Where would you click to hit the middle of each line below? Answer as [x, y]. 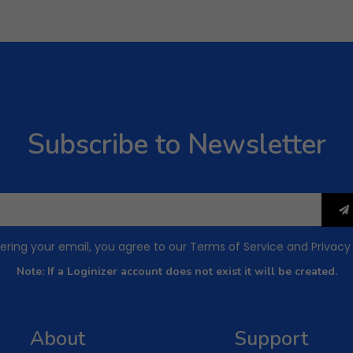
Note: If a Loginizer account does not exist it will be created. [176, 271]
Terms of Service [237, 247]
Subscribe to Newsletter [176, 145]
